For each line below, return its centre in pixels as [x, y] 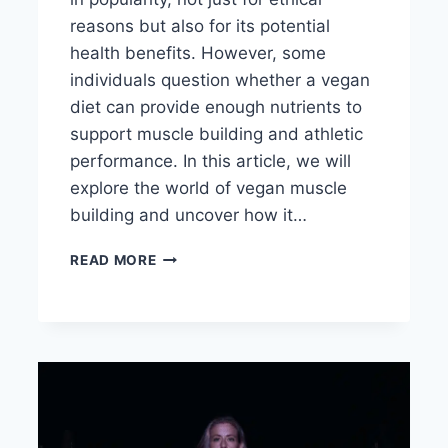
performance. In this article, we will [211, 161]
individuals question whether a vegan [220, 80]
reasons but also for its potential [200, 26]
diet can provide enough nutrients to [216, 107]
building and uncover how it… [189, 215]
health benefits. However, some [198, 53]
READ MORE [113, 260]
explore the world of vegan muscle [209, 188]
